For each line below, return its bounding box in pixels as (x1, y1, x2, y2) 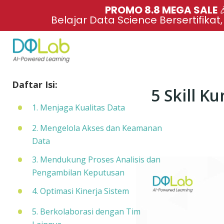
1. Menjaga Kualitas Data (31, 102, 125, 113)
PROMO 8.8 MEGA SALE (105, 3, 220, 17)
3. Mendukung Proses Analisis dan (31, 154, 160, 165)
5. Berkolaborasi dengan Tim (31, 206, 140, 217)
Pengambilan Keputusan (31, 167, 124, 178)
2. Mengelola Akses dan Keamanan (31, 122, 162, 133)
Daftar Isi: (11, 78, 57, 90)
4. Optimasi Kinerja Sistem (31, 185, 129, 196)
